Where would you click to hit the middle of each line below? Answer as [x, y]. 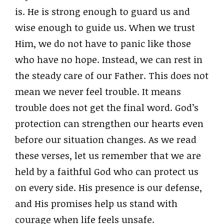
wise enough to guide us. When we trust [105, 28]
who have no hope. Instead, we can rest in [109, 60]
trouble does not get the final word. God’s [107, 108]
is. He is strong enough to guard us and [102, 12]
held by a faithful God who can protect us [107, 172]
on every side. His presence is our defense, [108, 188]
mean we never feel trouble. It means [98, 92]
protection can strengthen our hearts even [109, 124]
